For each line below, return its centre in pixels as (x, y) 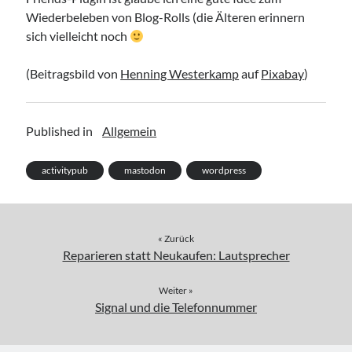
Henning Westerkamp (180, 74)
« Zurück (176, 239)
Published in (60, 131)
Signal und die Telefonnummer (176, 307)
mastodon (145, 170)
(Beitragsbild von (73, 74)
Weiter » (176, 291)
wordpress (224, 170)
